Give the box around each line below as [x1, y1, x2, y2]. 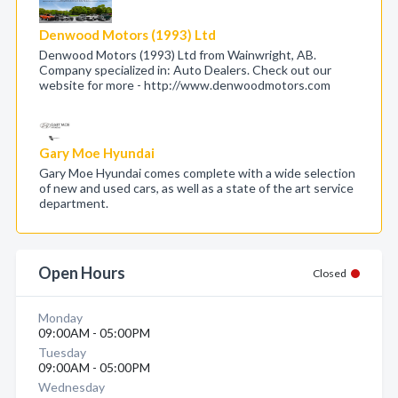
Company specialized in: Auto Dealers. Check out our [39, 62, 331, 77]
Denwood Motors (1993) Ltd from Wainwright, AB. [39, 47, 316, 62]
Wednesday [38, 379, 105, 394]
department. [39, 195, 108, 211]
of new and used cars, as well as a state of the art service [39, 180, 354, 195]
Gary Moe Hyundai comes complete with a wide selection [39, 165, 355, 180]
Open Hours [38, 263, 125, 283]
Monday [38, 310, 83, 325]
